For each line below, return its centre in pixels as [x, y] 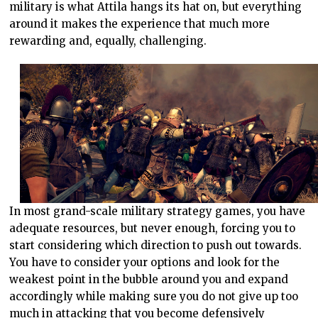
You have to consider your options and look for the [145, 263]
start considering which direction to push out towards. [156, 246]
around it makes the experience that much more [140, 24]
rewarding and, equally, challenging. [108, 41]
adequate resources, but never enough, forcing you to [153, 229]
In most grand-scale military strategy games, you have [158, 212]
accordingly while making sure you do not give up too [154, 297]
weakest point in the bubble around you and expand [149, 280]
